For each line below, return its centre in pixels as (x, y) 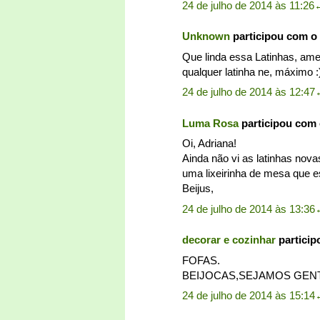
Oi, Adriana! (209, 144)
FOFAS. (201, 260)
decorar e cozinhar (229, 240)
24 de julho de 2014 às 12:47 (249, 92)
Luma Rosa (210, 123)
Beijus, (198, 189)
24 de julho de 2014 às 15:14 (249, 296)
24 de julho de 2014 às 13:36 (249, 209)
